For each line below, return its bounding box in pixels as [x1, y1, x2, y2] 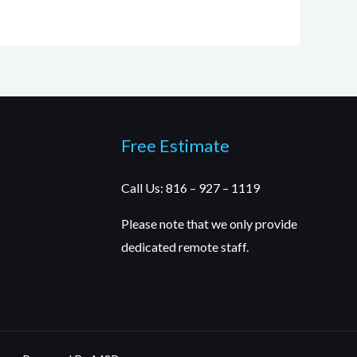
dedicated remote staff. [120, 239, 249, 255]
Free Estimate [120, 135, 229, 157]
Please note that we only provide [120, 216, 297, 232]
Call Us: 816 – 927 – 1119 [120, 180, 260, 196]
